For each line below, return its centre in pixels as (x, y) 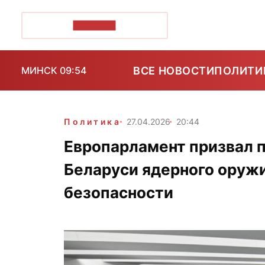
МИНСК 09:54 (54, 70)
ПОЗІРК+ (94, 25)
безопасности (119, 193)
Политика (93, 122)
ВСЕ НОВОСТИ (174, 70)
